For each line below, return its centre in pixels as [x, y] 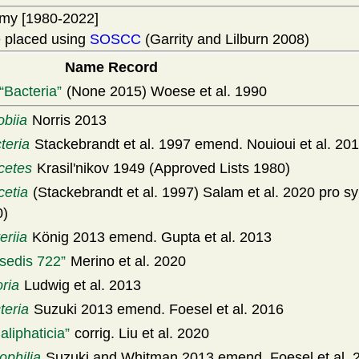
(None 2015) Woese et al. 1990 [165, 91]
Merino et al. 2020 [126, 261]
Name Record [111, 67]
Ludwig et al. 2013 [81, 285]
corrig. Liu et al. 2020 [140, 333]
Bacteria [30, 91]
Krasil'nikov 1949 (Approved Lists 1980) [161, 168]
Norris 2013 [67, 120]
